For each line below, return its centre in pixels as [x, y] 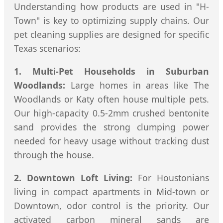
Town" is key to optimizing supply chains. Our [111, 21]
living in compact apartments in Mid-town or [111, 191]
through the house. [54, 155]
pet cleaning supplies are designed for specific [111, 35]
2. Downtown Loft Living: [73, 177]
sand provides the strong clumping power [111, 127]
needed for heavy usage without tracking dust [111, 141]
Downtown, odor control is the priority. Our [111, 205]
